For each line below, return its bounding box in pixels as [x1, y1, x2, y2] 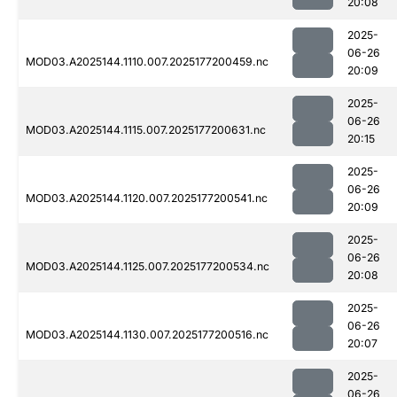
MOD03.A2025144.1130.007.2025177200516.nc [26, 328, 269, 342]
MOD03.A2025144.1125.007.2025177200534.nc [26, 260, 269, 274]
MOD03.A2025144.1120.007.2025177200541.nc [26, 191, 268, 206]
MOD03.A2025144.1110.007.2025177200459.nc [26, 55, 269, 69]
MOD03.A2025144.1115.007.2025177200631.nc [26, 123, 266, 137]
